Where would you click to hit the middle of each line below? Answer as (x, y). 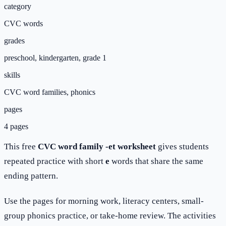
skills (12, 75)
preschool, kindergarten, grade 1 (55, 58)
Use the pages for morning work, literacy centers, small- (104, 201)
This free (21, 146)
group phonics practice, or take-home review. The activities (110, 215)
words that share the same (156, 161)
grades (14, 40)
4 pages (16, 126)
